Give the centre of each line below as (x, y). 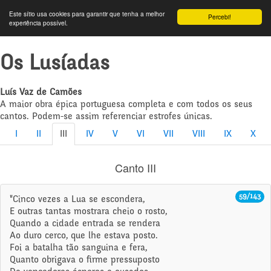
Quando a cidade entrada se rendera (85, 224)
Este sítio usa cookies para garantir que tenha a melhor (87, 14)
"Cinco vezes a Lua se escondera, (77, 200)
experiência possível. (38, 23)
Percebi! (220, 17)
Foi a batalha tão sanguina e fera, (78, 248)
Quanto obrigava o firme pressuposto (85, 260)
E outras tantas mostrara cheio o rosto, (88, 212)
